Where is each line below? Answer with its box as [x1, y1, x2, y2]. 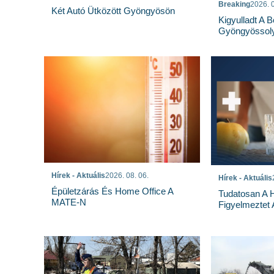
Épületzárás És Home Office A [51, 186, 173, 197]
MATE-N [51, 197, 86, 208]
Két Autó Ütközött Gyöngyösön [51, 6, 175, 17]
